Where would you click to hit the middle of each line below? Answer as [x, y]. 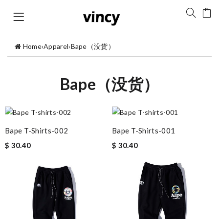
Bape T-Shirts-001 [144, 130]
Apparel [56, 46]
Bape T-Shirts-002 [37, 130]
